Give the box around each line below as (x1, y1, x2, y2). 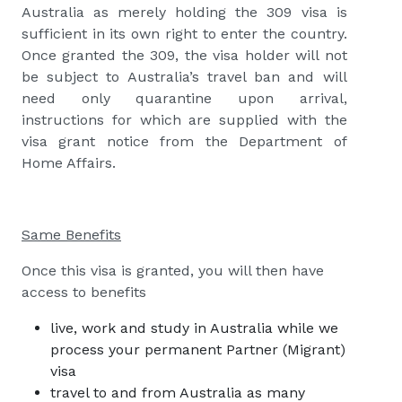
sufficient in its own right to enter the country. (22, 25, 347, 43)
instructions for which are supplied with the (22, 111, 347, 129)
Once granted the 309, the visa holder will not (22, 47, 347, 65)
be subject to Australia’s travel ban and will (22, 68, 347, 86)
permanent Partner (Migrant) (144, 341, 345, 359)
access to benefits (22, 284, 151, 301)
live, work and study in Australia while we (50, 319, 338, 337)
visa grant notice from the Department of (22, 133, 347, 151)
